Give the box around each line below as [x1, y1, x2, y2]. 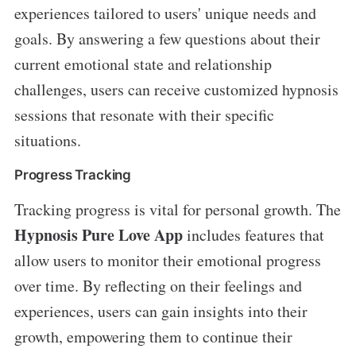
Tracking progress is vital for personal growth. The [14, 199, 341, 221]
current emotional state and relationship [14, 53, 272, 75]
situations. [14, 130, 81, 152]
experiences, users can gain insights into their [14, 300, 308, 323]
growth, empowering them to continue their [14, 326, 292, 348]
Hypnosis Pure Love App [14, 223, 183, 247]
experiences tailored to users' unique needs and [14, 2, 316, 25]
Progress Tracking [14, 167, 132, 184]
